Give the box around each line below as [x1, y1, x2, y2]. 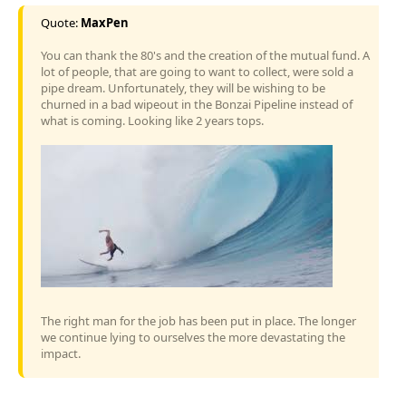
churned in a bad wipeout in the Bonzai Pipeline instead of [41, 95, 353, 112]
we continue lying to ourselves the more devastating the [41, 328, 345, 345]
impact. [41, 344, 81, 362]
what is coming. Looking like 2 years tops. [41, 111, 264, 129]
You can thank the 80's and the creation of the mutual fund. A [41, 46, 370, 63]
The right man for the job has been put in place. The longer [41, 312, 356, 329]
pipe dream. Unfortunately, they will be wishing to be [41, 79, 325, 96]
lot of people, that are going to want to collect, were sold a [41, 63, 353, 80]
